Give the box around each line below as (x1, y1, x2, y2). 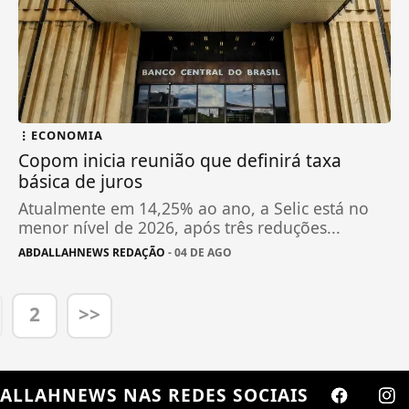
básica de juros (18, 168, 143, 194)
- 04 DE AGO (165, 244, 233, 260)
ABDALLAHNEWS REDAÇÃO (18, 244, 166, 260)
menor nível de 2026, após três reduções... (18, 215, 341, 238)
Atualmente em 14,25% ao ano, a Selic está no (18, 196, 370, 219)
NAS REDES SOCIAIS (118, 382, 309, 407)
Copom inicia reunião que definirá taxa (18, 147, 342, 173)
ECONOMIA (31, 126, 104, 143)
